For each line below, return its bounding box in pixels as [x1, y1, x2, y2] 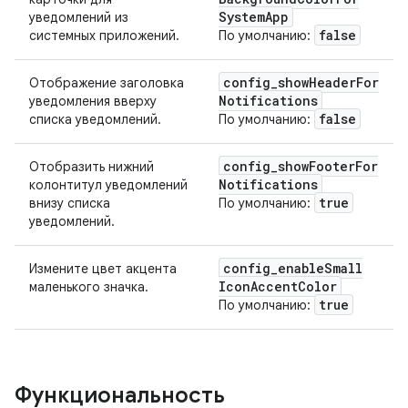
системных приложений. [29, 27, 179, 44]
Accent [250, 278, 298, 295]
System [219, 8, 265, 25]
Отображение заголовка [29, 75, 184, 91]
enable [278, 260, 324, 277]
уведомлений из [29, 9, 128, 25]
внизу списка [29, 195, 110, 211]
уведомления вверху [29, 93, 157, 109]
